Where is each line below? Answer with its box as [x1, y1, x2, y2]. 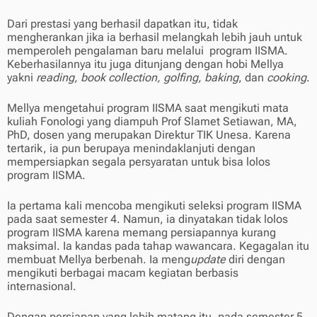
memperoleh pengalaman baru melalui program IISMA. [7, 44, 288, 58]
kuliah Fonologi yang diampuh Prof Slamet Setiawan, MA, [7, 115, 297, 129]
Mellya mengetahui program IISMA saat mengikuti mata [7, 101, 289, 115]
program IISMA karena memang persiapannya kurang [7, 226, 276, 240]
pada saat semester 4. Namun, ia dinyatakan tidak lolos [7, 212, 288, 226]
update [190, 253, 226, 267]
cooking [267, 71, 306, 85]
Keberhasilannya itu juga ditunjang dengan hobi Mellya [7, 57, 284, 71]
